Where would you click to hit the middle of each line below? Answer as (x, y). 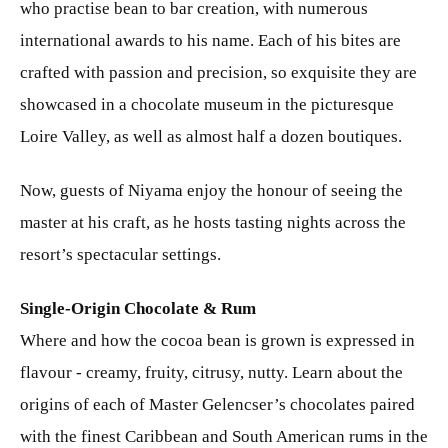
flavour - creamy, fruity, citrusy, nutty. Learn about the (211, 372)
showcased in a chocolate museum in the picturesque (207, 104)
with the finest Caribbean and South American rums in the (224, 436)
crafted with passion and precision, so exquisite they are (218, 72)
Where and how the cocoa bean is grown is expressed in (217, 340)
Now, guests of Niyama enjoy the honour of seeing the (211, 190)
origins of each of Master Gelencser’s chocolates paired (217, 404)
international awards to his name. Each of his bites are (210, 40)
